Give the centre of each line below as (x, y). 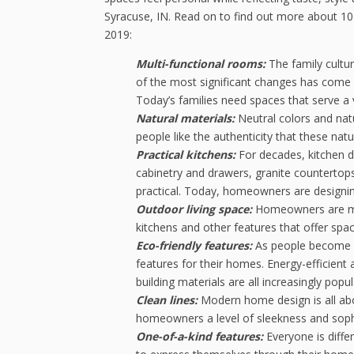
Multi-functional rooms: (202, 64)
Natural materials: (187, 119)
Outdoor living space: (196, 209)
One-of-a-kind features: (201, 337)
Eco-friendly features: (196, 246)
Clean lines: (168, 300)
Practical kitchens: (187, 155)
